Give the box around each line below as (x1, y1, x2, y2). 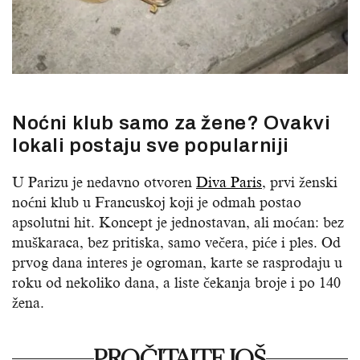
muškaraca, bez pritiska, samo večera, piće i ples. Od (12, 235, 341, 252)
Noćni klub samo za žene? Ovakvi (12, 112, 331, 134)
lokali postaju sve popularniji (12, 135, 290, 157)
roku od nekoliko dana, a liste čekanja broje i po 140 (12, 275, 341, 292)
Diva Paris (196, 174, 262, 191)
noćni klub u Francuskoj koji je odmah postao (12, 194, 301, 211)
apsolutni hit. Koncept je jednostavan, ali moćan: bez (12, 215, 344, 231)
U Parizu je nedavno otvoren (12, 174, 196, 191)
